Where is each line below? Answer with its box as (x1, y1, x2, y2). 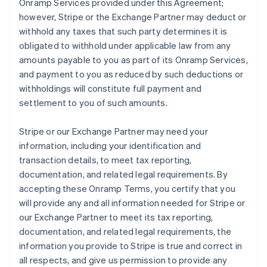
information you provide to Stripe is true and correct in (19, 240, 243, 252)
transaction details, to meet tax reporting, (19, 154, 192, 166)
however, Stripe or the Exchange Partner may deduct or (19, 11, 247, 23)
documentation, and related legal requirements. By (19, 168, 228, 180)
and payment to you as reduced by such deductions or (19, 68, 244, 80)
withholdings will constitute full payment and (19, 82, 201, 94)
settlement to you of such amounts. (19, 97, 167, 108)
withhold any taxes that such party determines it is (19, 25, 228, 37)
